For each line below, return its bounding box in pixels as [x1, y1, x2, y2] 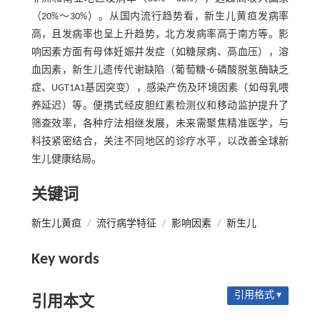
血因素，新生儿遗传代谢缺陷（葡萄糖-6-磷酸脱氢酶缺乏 [31, 65, 289, 76]
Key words [31, 251, 99, 269]
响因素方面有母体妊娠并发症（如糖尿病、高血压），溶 [31, 47, 289, 59]
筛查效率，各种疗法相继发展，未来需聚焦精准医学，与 [31, 119, 289, 130]
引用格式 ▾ [234, 290, 282, 301]
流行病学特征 [96, 219, 156, 230]
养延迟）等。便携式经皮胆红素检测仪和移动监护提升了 [31, 101, 289, 112]
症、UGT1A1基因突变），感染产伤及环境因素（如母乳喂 [31, 83, 289, 94]
